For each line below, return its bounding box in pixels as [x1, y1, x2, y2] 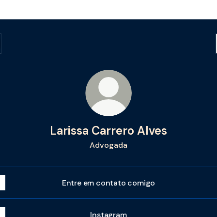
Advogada [90, 140, 127, 150]
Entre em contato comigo [62, 177, 155, 188]
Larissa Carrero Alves [50, 123, 167, 138]
